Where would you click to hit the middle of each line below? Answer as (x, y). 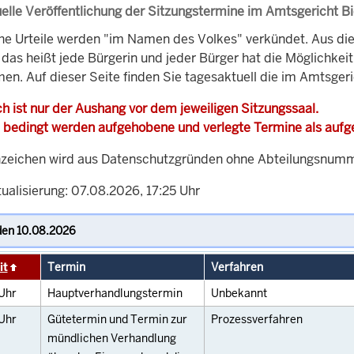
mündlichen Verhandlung (112, 339)
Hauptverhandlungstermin (115, 294)
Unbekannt (239, 294)
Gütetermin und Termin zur (117, 320)
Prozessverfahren (257, 320)
